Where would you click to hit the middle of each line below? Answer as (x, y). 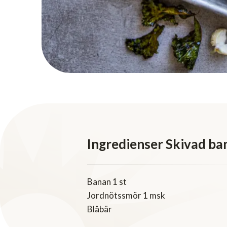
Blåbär (100, 209)
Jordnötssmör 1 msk (126, 196)
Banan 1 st (107, 182)
